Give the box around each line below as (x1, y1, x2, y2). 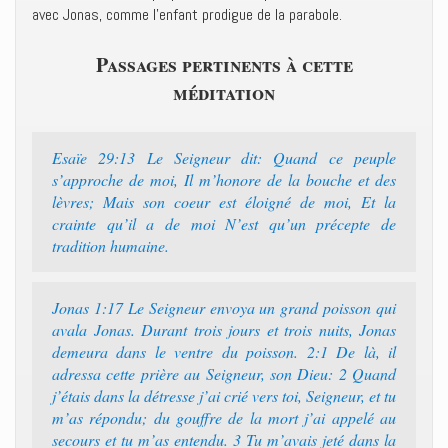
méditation (173, 78, 275, 107)
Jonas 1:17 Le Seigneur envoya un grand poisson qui (52, 297, 396, 318)
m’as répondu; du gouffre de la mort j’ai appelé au (52, 407, 396, 428)
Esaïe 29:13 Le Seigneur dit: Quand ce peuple (52, 147, 396, 168)
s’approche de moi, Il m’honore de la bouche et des (52, 169, 396, 190)
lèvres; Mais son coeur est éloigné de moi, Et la (52, 191, 396, 212)
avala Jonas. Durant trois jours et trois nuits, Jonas (52, 319, 396, 340)
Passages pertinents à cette (95, 50, 353, 79)
